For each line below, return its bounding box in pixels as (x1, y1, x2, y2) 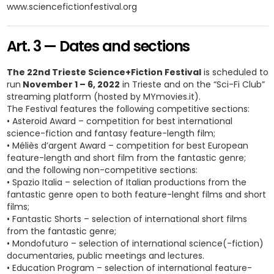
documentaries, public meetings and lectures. (6, 250, 204, 262)
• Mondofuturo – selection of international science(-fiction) (6, 237, 264, 250)
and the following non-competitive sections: (6, 164, 198, 176)
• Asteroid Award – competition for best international (6, 115, 232, 127)
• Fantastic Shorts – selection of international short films (6, 213, 247, 225)
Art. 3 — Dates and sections (6, 36, 190, 56)
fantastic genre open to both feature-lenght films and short (6, 188, 266, 201)
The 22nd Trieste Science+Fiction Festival (6, 66, 201, 78)
